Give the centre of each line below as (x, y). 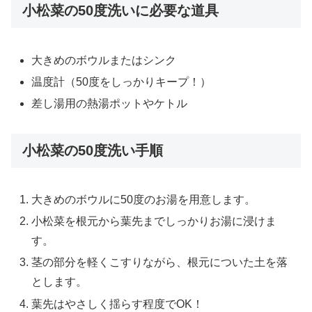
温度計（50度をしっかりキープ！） (122, 81)
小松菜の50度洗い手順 (93, 150)
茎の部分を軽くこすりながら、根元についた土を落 (160, 263)
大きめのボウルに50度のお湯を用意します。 (144, 200)
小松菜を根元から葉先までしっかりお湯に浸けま (154, 221)
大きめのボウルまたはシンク (104, 60)
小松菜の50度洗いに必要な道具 (120, 11)
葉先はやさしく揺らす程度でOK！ (118, 304)
